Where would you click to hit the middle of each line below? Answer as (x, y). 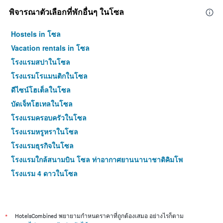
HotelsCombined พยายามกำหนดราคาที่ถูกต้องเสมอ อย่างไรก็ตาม (99, 216)
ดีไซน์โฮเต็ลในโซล (41, 90)
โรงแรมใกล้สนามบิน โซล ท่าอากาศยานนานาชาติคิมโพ (97, 160)
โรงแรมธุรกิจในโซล (42, 146)
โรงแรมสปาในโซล (41, 62)
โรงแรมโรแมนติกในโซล (49, 76)
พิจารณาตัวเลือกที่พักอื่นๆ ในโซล (66, 12)
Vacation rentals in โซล (50, 48)
